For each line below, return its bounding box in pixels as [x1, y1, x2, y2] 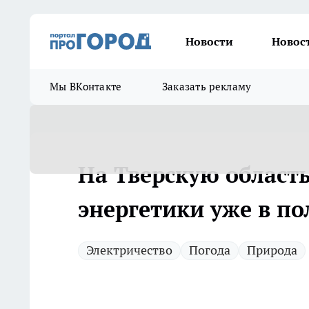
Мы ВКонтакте [50, 80, 122, 93]
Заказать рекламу [161, 80, 252, 93]
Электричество [86, 242, 172, 258]
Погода [189, 242, 230, 258]
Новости [186, 34, 233, 48]
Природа [247, 242, 297, 258]
